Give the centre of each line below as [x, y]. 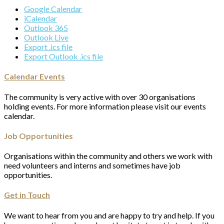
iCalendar [40, 18]
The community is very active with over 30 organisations [100, 96]
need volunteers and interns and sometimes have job [92, 165]
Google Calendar [53, 9]
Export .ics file [48, 47]
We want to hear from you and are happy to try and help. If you [109, 215]
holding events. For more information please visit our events [105, 106]
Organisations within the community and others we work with [108, 156]
